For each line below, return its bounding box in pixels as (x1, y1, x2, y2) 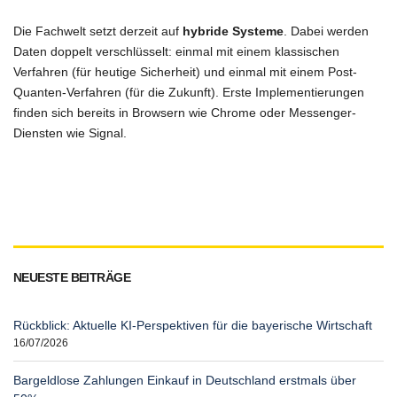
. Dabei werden (284, 23, 369, 38)
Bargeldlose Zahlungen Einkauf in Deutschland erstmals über (13, 372, 356, 387)
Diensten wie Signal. (13, 125, 127, 140)
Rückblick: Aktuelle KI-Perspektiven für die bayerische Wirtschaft (13, 317, 372, 332)
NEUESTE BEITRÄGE (13, 269, 131, 284)
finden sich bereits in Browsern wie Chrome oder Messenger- (13, 105, 356, 120)
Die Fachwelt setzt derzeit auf (13, 23, 183, 38)
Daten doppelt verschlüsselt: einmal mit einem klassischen (13, 43, 339, 58)
